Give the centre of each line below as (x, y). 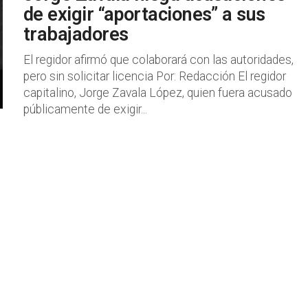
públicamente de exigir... (85, 109)
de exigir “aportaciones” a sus (144, 14)
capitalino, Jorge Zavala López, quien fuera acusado (158, 93)
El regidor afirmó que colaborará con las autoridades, (158, 60)
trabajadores (76, 34)
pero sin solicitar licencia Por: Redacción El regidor (155, 76)
